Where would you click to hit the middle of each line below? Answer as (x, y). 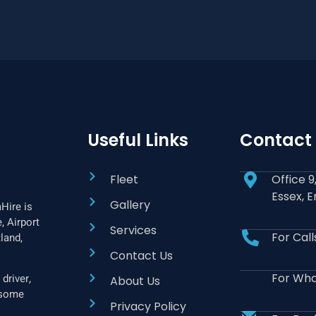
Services (134, 230)
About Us (135, 281)
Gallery (130, 205)
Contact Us (142, 255)
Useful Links (138, 140)
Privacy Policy (148, 306)
